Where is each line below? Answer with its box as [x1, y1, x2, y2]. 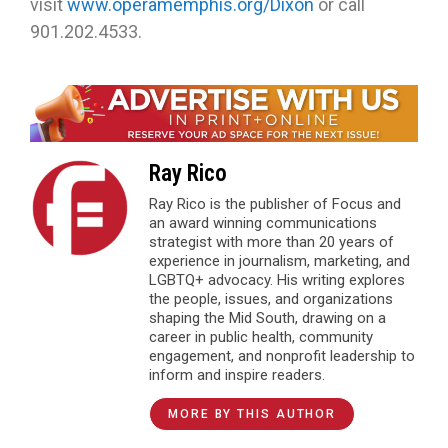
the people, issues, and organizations [149, 289, 393, 308]
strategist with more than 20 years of [149, 232, 394, 251]
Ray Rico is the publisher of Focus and [149, 194, 401, 213]
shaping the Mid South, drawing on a [149, 308, 386, 327]
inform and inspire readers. [149, 365, 325, 384]
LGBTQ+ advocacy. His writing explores [149, 270, 405, 289]
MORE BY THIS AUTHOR [168, 406, 337, 421]
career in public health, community [149, 327, 373, 346]
